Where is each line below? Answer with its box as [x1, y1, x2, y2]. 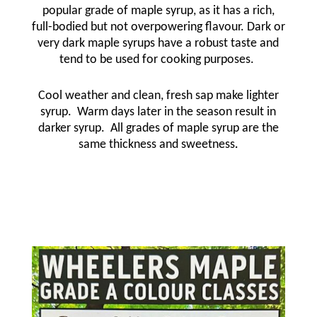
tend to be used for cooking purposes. [59, 53, 258, 67]
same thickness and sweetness [79, 138, 236, 151]
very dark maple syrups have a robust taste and [38, 37, 279, 50]
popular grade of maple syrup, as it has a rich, [42, 4, 275, 18]
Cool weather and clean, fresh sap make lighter [38, 89, 279, 103]
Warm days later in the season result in [77, 105, 277, 119]
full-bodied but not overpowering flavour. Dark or [31, 21, 285, 34]
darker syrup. [38, 122, 105, 135]
